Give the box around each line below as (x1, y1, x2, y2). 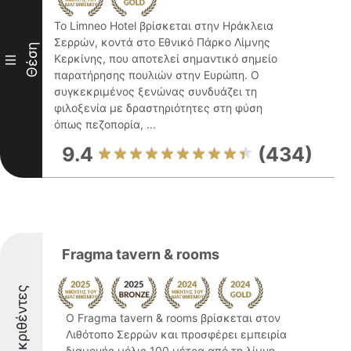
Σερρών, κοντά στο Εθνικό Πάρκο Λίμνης (54, 35, 270, 49)
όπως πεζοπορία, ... (54, 118, 156, 131)
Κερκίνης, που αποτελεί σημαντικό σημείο (54, 52, 277, 65)
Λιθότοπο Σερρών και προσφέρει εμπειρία (66, 327, 287, 341)
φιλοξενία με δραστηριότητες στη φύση (54, 101, 262, 114)
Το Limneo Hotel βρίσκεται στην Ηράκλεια (54, 19, 273, 32)
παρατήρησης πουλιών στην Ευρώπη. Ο (54, 68, 259, 81)
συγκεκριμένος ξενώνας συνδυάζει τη (54, 85, 257, 98)
